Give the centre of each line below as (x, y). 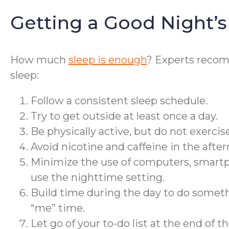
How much (39, 60)
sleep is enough (108, 60)
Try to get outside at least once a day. (124, 116)
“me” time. (58, 208)
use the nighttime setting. (98, 177)
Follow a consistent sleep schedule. (119, 101)
